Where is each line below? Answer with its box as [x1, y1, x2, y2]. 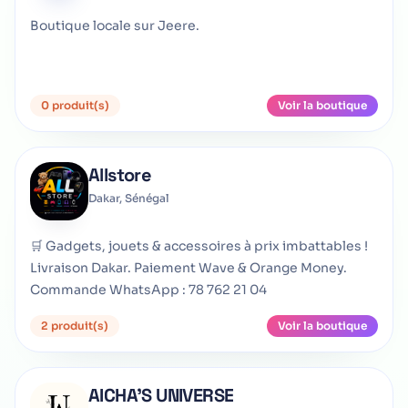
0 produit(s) [41, 98, 109, 112]
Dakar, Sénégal [88, 191, 169, 205]
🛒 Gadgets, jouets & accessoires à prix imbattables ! [30, 238, 368, 254]
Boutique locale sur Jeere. [30, 17, 199, 34]
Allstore [88, 163, 152, 187]
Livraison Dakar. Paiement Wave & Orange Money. [30, 260, 347, 276]
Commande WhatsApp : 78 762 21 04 [30, 281, 267, 298]
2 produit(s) [41, 319, 108, 332]
